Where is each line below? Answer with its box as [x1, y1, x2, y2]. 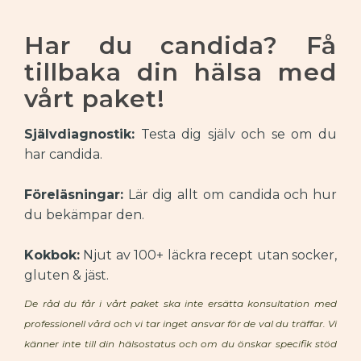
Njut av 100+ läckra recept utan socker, [80, 247, 337, 263]
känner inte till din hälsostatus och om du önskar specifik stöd [24, 338, 337, 350]
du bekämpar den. [24, 207, 144, 222]
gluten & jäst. [24, 268, 112, 283]
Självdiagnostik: [24, 127, 135, 142]
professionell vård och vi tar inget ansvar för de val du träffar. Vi [24, 317, 337, 330]
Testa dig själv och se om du [135, 127, 337, 142]
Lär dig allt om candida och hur [123, 187, 337, 202]
